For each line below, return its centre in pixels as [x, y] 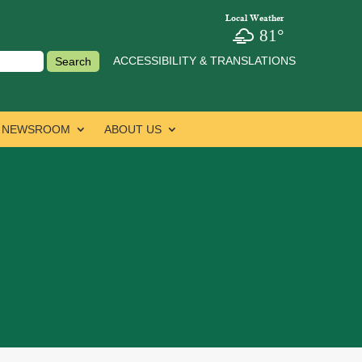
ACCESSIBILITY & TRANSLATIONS [204, 61]
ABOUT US [133, 130]
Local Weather [254, 18]
